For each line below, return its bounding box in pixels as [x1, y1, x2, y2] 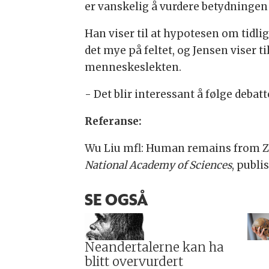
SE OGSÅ [84, 189, 148, 210]
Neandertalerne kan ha [84, 240, 224, 256]
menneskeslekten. [84, 60, 181, 74]
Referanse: [84, 114, 142, 128]
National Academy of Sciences [84, 158, 232, 172]
